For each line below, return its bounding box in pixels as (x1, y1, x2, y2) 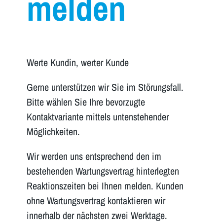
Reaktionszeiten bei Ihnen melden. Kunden (26, 179, 184, 192)
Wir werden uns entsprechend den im (26, 149, 161, 163)
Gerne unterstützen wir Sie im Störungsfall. (26, 80, 184, 94)
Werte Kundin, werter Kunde (26, 55, 129, 69)
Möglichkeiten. (26, 124, 80, 138)
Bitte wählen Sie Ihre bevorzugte (26, 95, 145, 109)
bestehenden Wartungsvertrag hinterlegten (26, 164, 179, 178)
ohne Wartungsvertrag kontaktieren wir (26, 193, 165, 207)
